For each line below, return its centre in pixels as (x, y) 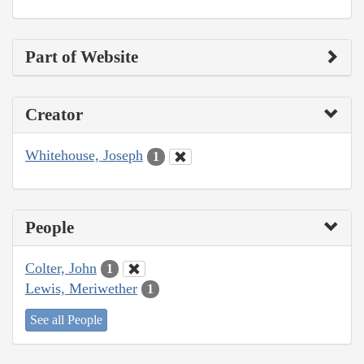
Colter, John (61, 268)
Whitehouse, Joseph (84, 156)
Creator (54, 115)
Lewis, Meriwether (81, 288)
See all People (66, 320)
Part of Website (82, 57)
